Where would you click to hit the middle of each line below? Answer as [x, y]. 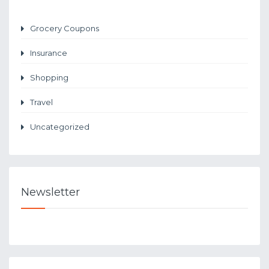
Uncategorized [60, 126]
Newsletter [50, 192]
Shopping [49, 77]
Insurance [49, 53]
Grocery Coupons [65, 28]
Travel [41, 102]
